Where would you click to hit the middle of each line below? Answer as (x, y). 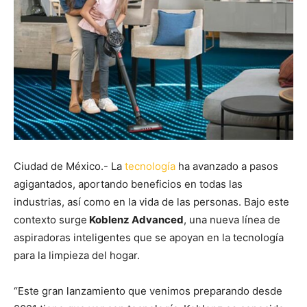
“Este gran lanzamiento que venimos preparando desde (148, 291)
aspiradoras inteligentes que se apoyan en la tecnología (149, 237)
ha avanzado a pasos (227, 166)
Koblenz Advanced (135, 219)
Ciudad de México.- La (69, 166)
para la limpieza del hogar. (77, 255)
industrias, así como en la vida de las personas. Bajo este (151, 201)
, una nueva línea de (232, 219)
